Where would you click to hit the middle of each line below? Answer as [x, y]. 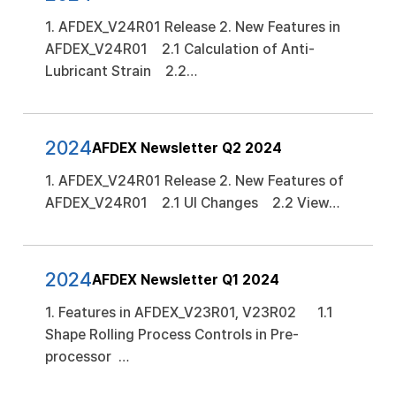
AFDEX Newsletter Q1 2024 [186, 279]
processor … [87, 357]
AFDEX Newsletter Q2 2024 [187, 148]
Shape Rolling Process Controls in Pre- [172, 335]
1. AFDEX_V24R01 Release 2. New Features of [194, 181]
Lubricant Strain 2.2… [121, 71]
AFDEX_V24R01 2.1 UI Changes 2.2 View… [192, 203]
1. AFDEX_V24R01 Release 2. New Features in [193, 27]
